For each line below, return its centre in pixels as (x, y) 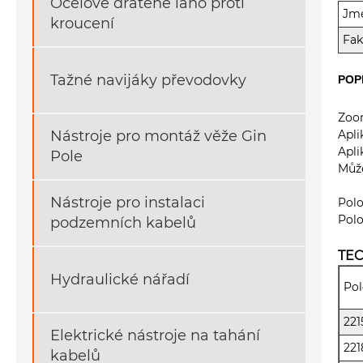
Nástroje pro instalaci (128, 203)
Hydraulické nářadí (120, 279)
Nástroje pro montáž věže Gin (158, 137)
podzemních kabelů (123, 223)
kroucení (82, 24)
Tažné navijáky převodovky (148, 80)
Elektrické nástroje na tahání (155, 336)
